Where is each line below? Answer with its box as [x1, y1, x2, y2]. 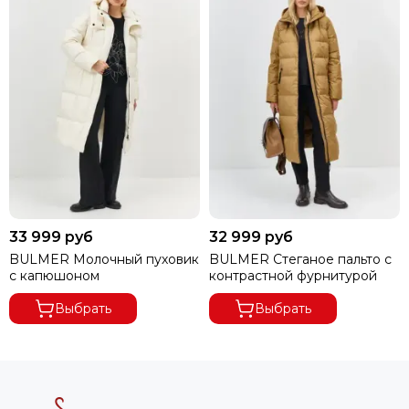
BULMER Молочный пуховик [9, 250, 199, 267]
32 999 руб [209, 227, 293, 246]
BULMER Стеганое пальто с [209, 250, 392, 267]
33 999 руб [9, 227, 93, 246]
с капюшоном [9, 267, 100, 284]
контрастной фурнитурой [209, 267, 377, 284]
